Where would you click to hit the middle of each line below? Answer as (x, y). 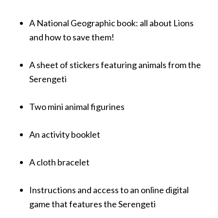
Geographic (93, 23)
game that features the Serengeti (92, 204)
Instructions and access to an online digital (109, 190)
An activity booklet (65, 135)
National (53, 23)
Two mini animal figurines (77, 107)
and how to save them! (72, 37)
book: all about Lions (154, 23)
